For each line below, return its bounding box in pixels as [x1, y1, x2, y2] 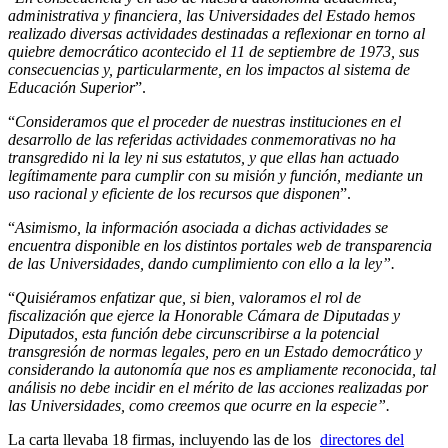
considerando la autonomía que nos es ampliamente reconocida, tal [8, 361, 436, 378]
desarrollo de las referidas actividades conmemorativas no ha [8, 131, 396, 148]
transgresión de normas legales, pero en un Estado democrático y [8, 343, 422, 360]
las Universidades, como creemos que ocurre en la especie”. [8, 397, 390, 414]
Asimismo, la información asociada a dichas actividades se [15, 219, 388, 236]
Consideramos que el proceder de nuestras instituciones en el [15, 113, 401, 130]
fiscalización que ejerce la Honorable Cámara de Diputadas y [8, 307, 400, 324]
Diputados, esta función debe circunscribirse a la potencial [8, 325, 379, 342]
